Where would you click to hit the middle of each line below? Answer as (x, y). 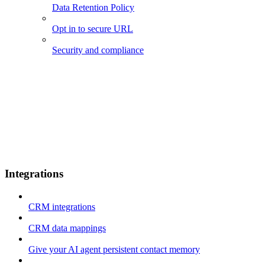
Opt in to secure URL (93, 29)
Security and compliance (98, 50)
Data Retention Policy (93, 8)
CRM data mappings (67, 228)
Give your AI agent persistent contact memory (114, 250)
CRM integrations (62, 207)
